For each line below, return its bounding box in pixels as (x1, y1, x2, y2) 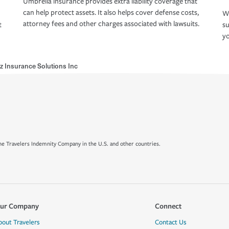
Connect (154, 201, 181, 211)
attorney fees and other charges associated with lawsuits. (23, 19, 199, 29)
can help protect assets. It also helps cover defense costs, (23, 8, 199, 17)
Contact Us (154, 218, 187, 226)
